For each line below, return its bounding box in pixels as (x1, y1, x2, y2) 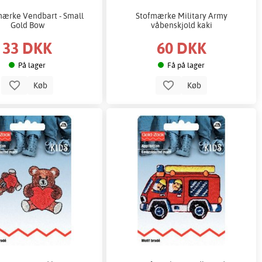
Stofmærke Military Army (135, 10, 227, 20)
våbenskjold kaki (150, 19, 212, 30)
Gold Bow (10, 19, 44, 30)
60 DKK (156, 37, 206, 58)
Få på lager (167, 60, 205, 70)
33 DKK (2, 37, 53, 58)
